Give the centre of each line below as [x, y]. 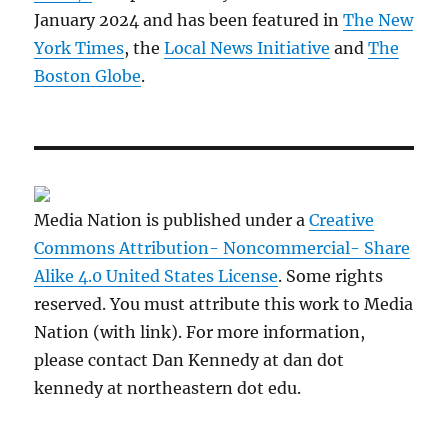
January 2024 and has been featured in [189, 20]
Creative [342, 220]
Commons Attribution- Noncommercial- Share [222, 248]
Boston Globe [88, 76]
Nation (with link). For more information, [200, 332]
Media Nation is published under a [172, 220]
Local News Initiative [247, 48]
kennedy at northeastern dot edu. [168, 388]
